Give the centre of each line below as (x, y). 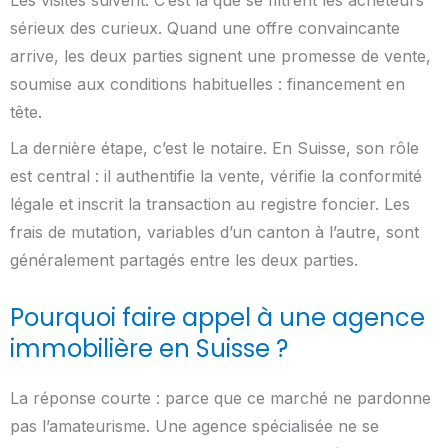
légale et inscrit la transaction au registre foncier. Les (210, 203)
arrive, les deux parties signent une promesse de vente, (220, 55)
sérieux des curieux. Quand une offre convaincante (205, 27)
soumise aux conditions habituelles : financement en (207, 83)
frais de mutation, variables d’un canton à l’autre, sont (214, 231)
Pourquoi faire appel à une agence (217, 317)
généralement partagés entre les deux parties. (184, 259)
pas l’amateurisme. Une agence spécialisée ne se (194, 425)
